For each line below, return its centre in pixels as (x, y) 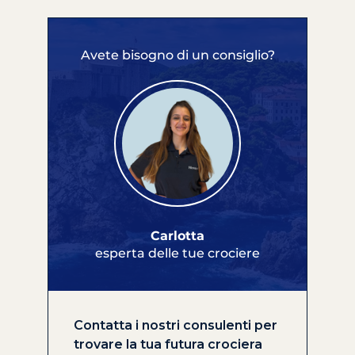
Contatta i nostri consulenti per (176, 325)
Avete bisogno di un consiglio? (177, 55)
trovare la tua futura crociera (168, 344)
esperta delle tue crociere (177, 253)
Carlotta (177, 235)
